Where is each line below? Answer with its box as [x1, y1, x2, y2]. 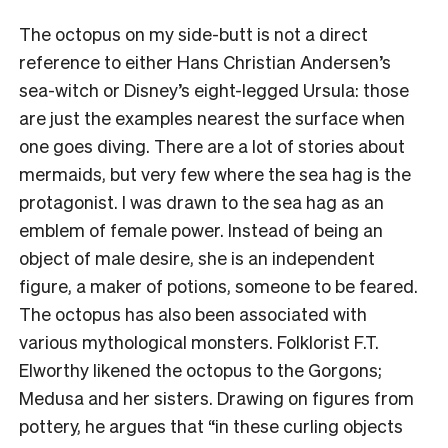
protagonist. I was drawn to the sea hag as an [19, 189, 384, 213]
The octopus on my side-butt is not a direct [19, 21, 368, 45]
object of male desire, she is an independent [19, 245, 375, 269]
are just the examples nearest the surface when [19, 105, 405, 129]
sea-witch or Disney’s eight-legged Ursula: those [19, 77, 409, 101]
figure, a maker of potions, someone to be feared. [19, 273, 418, 297]
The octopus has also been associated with [19, 301, 367, 325]
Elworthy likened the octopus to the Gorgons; [19, 357, 382, 381]
